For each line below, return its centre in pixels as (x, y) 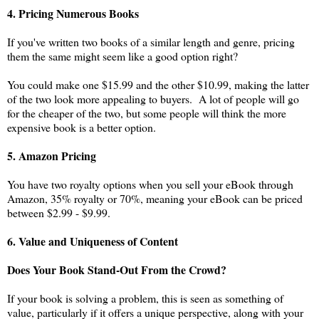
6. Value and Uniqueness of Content (93, 241)
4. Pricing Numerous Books (73, 13)
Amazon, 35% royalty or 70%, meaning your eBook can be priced (155, 198)
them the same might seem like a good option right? (122, 56)
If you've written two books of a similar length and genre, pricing (151, 41)
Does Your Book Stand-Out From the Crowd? (117, 269)
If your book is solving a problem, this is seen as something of (145, 298)
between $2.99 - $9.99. (59, 212)
